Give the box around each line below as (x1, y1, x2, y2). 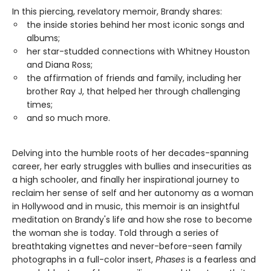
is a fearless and (185, 253, 256, 266)
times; (27, 99, 53, 111)
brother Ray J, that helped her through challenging (27, 85, 240, 98)
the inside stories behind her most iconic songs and (27, 19, 244, 31)
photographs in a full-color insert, (12, 253, 155, 266)
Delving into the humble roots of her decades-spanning (12, 147, 249, 160)
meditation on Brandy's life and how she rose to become (12, 214, 252, 226)
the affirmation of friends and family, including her (27, 72, 241, 85)
